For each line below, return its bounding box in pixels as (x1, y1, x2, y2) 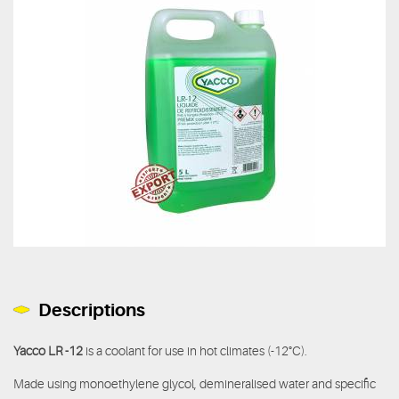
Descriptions (38, 300, 145, 321)
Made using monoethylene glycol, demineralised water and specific (13, 377, 376, 391)
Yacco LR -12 (13, 344, 85, 358)
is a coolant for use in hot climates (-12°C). (85, 344, 307, 358)
